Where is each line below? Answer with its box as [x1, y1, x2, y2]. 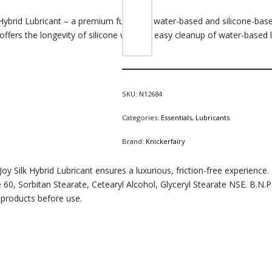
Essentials [160, 113, 192, 123]
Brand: [121, 137, 146, 146]
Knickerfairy [145, 137, 185, 146]
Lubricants [195, 113, 229, 123]
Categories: [121, 113, 161, 123]
